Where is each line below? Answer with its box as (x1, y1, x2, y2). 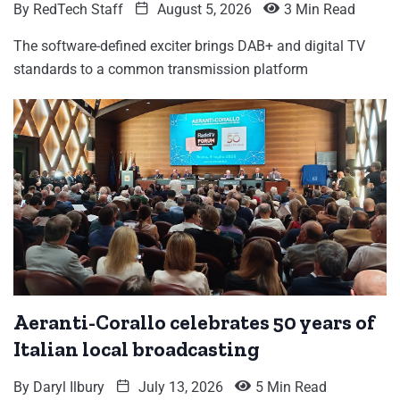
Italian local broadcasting (13, 337, 259, 362)
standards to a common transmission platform (13, 61, 308, 79)
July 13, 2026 (135, 379, 223, 396)
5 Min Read (255, 379, 327, 396)
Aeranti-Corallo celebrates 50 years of (13, 310, 375, 336)
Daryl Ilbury (33, 379, 104, 396)
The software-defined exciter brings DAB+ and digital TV (13, 37, 365, 55)
